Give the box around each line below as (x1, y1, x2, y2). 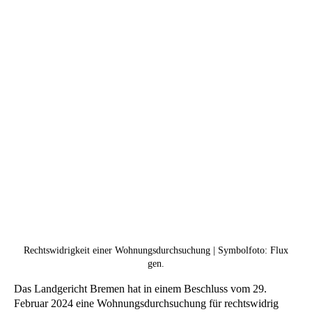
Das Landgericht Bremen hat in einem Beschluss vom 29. (14, 283, 267, 295)
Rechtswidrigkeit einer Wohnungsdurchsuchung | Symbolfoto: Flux (24, 245, 288, 256)
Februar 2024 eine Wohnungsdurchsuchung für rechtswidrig (14, 297, 279, 310)
